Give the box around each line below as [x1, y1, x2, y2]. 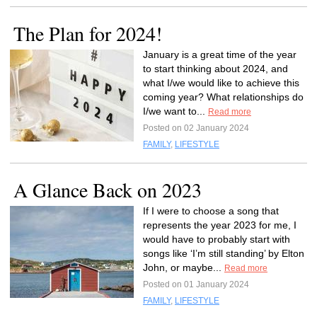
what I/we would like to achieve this [143, 77, 299, 88]
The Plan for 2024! [13, 20, 162, 47]
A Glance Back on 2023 [13, 176, 202, 203]
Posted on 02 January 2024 [143, 123, 249, 133]
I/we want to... [143, 105, 208, 117]
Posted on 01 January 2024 [143, 279, 249, 289]
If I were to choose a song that [143, 205, 279, 217]
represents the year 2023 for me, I [143, 219, 296, 231]
